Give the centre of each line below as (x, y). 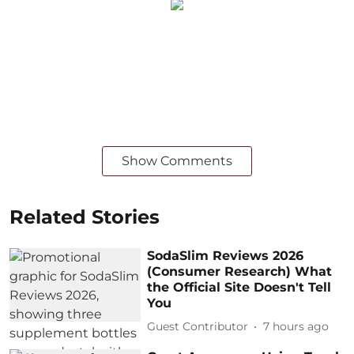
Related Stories (85, 217)
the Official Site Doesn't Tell (239, 287)
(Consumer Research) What (240, 271)
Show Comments (177, 160)
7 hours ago (296, 326)
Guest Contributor (198, 326)
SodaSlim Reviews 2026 (226, 255)
